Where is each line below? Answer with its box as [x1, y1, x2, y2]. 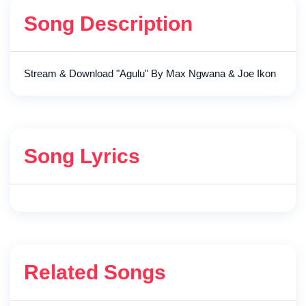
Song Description [24, 12, 193, 35]
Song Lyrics [24, 144, 140, 167]
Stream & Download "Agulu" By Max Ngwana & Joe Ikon [24, 67, 276, 79]
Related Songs [24, 260, 166, 283]
